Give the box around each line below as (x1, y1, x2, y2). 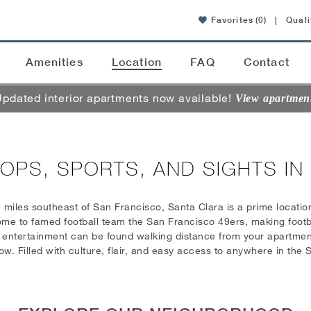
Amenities (25, 55, 83, 69)
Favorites (210, 15, 253, 25)
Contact (244, 55, 289, 69)
